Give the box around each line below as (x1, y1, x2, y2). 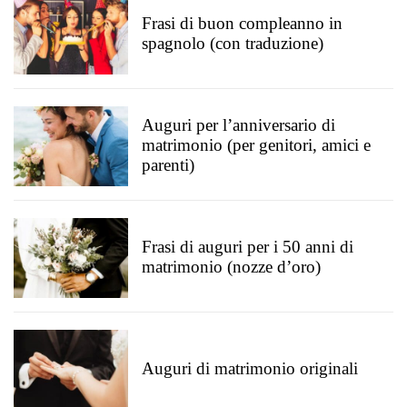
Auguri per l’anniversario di (142, 115, 335, 134)
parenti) (142, 155, 194, 174)
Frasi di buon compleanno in (142, 14, 342, 33)
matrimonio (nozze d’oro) (142, 257, 321, 276)
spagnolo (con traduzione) (142, 34, 323, 53)
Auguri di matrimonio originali (142, 359, 358, 378)
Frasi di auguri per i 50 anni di (142, 237, 353, 256)
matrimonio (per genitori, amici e (142, 135, 371, 154)
